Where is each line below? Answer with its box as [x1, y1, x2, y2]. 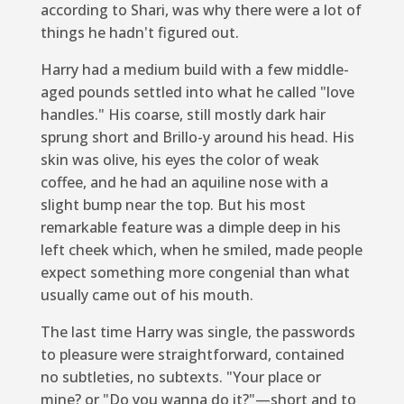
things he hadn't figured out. [40, 22, 239, 42]
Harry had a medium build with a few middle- [40, 59, 349, 79]
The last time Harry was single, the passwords [40, 321, 355, 342]
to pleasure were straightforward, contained [40, 344, 344, 364]
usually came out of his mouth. [40, 284, 253, 305]
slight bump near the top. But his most [40, 194, 306, 215]
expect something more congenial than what [40, 262, 350, 282]
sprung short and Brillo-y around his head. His [40, 126, 354, 147]
